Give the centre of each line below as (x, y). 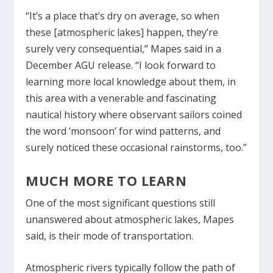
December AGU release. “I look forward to (121, 66)
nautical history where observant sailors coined (134, 115)
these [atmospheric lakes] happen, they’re (122, 33)
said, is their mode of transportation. (110, 236)
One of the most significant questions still (121, 203)
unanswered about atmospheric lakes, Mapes (130, 219)
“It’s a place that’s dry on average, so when (123, 16)
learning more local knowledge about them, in (131, 82)
